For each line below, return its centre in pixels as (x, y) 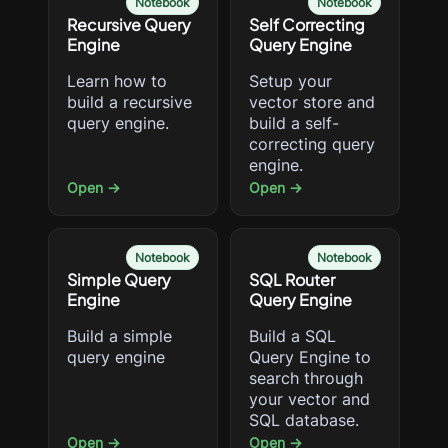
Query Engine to (310, 357)
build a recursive (129, 102)
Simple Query (119, 279)
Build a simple (119, 336)
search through (306, 378)
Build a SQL (292, 336)
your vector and (309, 399)
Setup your (290, 81)
